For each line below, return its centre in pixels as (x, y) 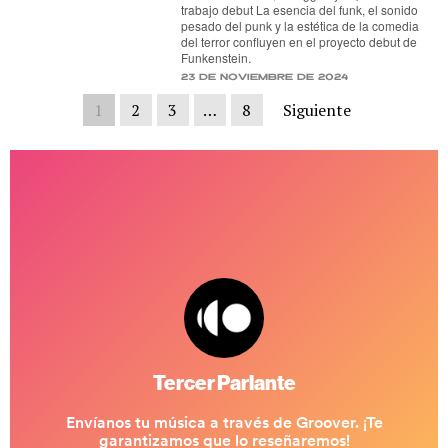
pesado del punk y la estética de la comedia (300, 25)
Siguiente (316, 110)
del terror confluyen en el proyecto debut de (299, 41)
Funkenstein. (216, 57)
